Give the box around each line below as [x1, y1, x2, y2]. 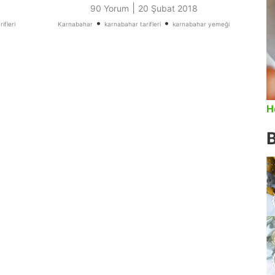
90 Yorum [90, 3, 129, 14]
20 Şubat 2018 [137, 3, 198, 14]
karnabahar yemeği [172, 20, 230, 28]
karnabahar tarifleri [104, 20, 161, 28]
